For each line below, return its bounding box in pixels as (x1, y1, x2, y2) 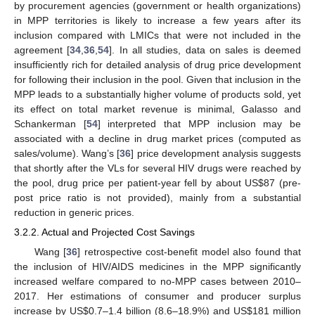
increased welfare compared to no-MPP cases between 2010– (14, 275, 301, 287)
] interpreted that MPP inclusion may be (97, 118, 302, 130)
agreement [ (14, 44, 70, 56)
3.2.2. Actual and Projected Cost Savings (14, 226, 195, 238)
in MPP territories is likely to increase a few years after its (14, 15, 301, 27)
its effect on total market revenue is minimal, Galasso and (14, 103, 301, 115)
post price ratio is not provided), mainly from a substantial (14, 192, 301, 204)
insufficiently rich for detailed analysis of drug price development (14, 59, 301, 71)
